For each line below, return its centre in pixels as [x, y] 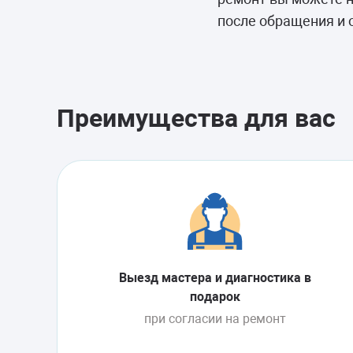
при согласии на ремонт [215, 319]
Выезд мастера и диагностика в [215, 278]
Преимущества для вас [196, 118]
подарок [215, 297]
